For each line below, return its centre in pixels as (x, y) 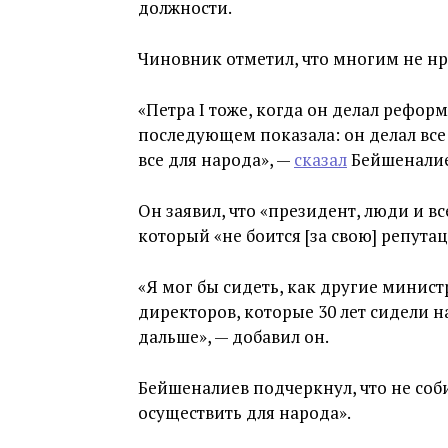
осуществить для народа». (244, 412)
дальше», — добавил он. (233, 336)
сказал (320, 159)
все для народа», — (216, 159)
